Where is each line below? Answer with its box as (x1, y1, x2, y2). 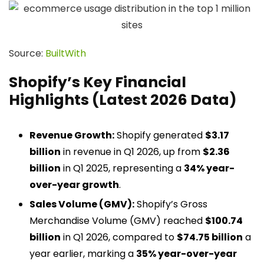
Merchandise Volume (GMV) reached (29, 214, 205, 227)
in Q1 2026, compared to (61, 230, 177, 244)
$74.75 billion (177, 230, 243, 244)
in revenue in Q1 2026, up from (61, 145, 203, 159)
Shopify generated (114, 128, 205, 142)
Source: (9, 47, 45, 60)
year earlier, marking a (29, 247, 136, 260)
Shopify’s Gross (134, 197, 207, 211)
